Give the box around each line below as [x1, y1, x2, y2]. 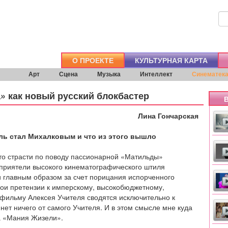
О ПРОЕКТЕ [72, 55, 113, 65]
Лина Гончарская [138, 110, 198, 121]
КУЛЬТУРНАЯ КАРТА [135, 55, 208, 65]
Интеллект [140, 69, 173, 78]
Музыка [97, 69, 121, 78]
